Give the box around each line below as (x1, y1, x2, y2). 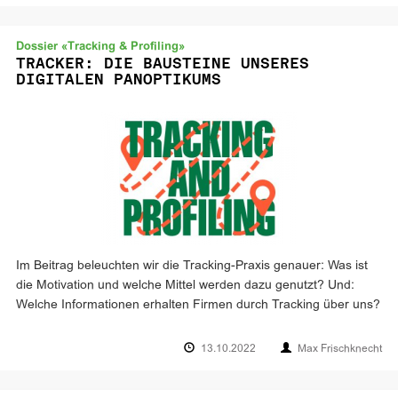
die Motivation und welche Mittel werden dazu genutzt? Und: (16, 280, 354, 291)
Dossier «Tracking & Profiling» (16, 42, 185, 52)
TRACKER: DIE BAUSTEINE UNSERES (16, 54, 309, 72)
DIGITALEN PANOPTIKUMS (16, 70, 221, 88)
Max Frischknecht (298, 344, 382, 354)
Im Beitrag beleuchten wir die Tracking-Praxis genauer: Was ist (16, 260, 368, 272)
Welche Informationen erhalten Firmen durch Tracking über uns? (16, 299, 380, 311)
